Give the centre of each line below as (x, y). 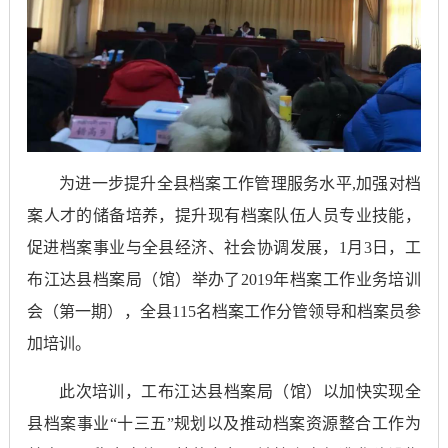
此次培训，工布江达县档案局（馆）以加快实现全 (240, 392)
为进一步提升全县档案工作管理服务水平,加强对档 (240, 184)
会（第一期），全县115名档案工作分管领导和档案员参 (224, 312)
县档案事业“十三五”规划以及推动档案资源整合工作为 (224, 424)
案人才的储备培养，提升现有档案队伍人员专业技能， (224, 216)
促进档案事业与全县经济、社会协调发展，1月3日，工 (224, 248)
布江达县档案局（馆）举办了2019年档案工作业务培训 (224, 280)
